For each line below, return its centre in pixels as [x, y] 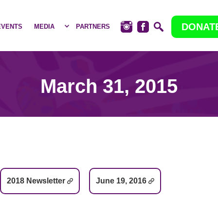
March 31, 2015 [109, 86]
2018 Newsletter [36, 181]
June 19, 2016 [121, 181]
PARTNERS [93, 27]
